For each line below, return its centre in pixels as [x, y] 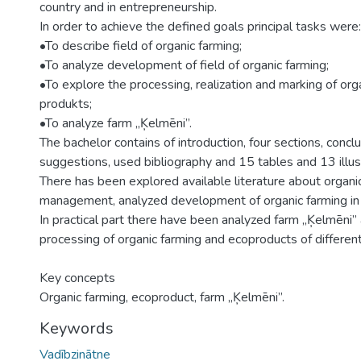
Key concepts [77, 278]
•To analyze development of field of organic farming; [184, 65]
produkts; [66, 104]
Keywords [77, 328]
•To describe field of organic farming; [141, 46]
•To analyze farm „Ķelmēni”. [116, 123]
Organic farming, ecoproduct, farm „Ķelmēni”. [162, 297]
